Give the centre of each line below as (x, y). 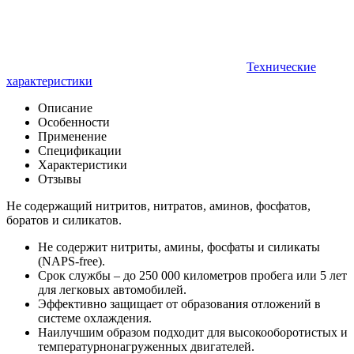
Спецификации (80, 150)
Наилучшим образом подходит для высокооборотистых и (193, 332)
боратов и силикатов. (64, 220)
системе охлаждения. (95, 318)
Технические (281, 66)
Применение (72, 136)
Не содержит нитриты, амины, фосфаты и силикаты (179, 247)
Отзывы (60, 179)
